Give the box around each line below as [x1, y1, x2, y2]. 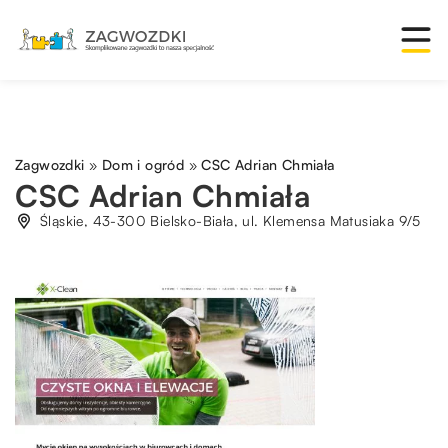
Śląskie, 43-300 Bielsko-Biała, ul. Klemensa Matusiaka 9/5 [40, 212, 421, 229]
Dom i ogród [101, 156, 185, 173]
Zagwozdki [15, 156, 85, 173]
